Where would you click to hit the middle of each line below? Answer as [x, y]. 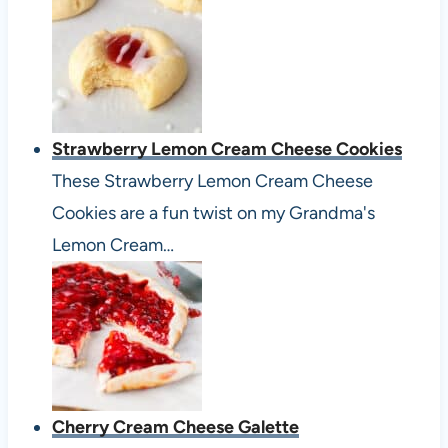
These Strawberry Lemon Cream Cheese [212, 181]
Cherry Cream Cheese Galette [175, 427]
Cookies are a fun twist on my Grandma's [213, 213]
